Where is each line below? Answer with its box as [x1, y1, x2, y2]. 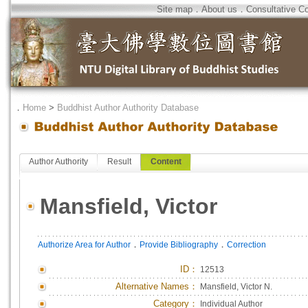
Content [151, 157, 181, 166]
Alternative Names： [115, 281, 198, 291]
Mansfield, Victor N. [200, 282, 272, 291]
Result [107, 157, 131, 166]
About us [201, 4, 237, 14]
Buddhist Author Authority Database [57, 102, 199, 113]
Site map [157, 4, 192, 14]
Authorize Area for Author [38, 240, 131, 250]
